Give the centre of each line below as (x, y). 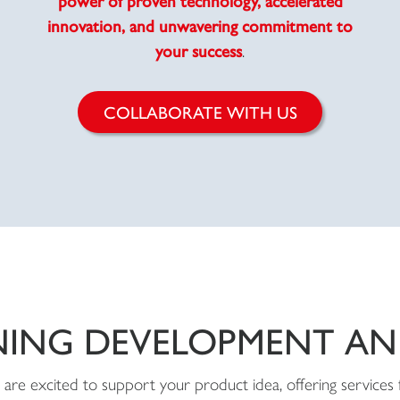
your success (199, 50)
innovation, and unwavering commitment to (200, 25)
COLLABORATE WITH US (200, 112)
